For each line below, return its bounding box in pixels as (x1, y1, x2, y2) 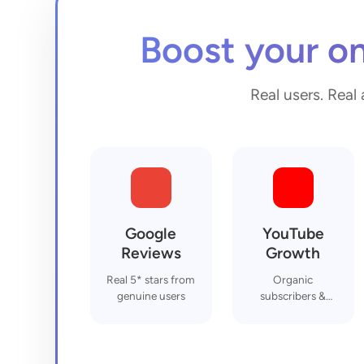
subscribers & (260, 288, 327, 302)
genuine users (116, 288, 185, 302)
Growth (266, 243, 321, 262)
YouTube (262, 223, 324, 243)
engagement (262, 305, 325, 318)
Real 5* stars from (106, 272, 196, 286)
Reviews (120, 243, 181, 262)
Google (125, 223, 177, 243)
